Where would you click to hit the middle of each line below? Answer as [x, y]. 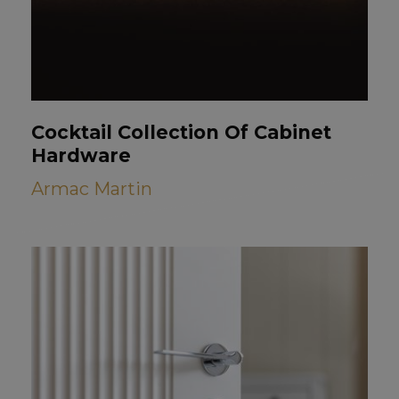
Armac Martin [92, 189]
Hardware [81, 155]
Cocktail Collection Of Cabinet [181, 132]
